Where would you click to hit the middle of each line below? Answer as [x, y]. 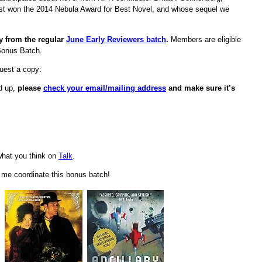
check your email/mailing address [105, 88]
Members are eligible [205, 39]
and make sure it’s [201, 88]
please [30, 88]
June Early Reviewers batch [116, 39]
